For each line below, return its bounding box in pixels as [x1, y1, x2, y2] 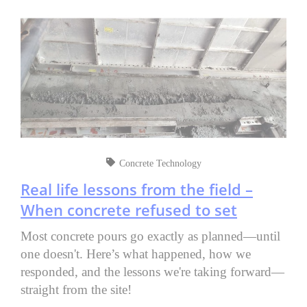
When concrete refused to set [21, 199, 237, 221]
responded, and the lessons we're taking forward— [21, 265, 284, 280]
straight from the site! [21, 282, 132, 297]
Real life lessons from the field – [21, 179, 253, 200]
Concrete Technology [119, 158, 201, 169]
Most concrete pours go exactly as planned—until [21, 229, 280, 244]
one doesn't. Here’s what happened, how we [21, 247, 251, 262]
